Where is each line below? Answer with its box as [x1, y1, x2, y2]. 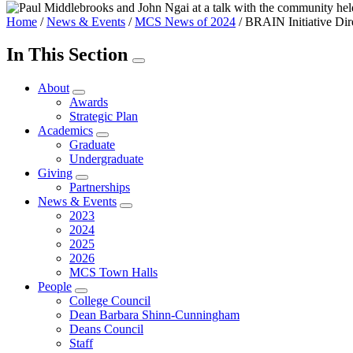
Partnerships [69, 180, 130, 195]
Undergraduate [69, 152, 143, 166]
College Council [69, 294, 150, 308]
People [38, 280, 72, 294]
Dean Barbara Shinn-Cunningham [69, 308, 240, 322]
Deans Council [69, 322, 143, 336]
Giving [38, 166, 72, 180]
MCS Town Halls [69, 266, 158, 280]
